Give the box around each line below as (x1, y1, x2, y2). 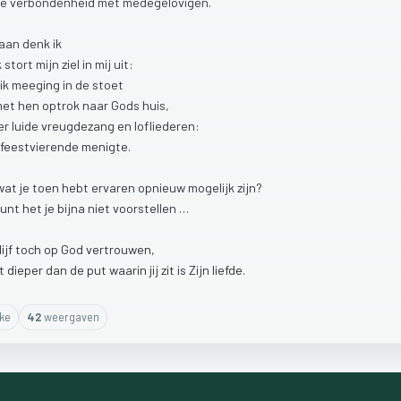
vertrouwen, (86, 241, 155, 257)
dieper (7, 261, 46, 277)
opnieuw (138, 179, 188, 195)
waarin (109, 261, 149, 277)
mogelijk (188, 179, 237, 195)
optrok (42, 97, 82, 113)
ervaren (91, 179, 138, 195)
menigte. (81, 138, 131, 154)
